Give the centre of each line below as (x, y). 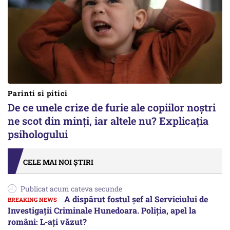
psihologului (38, 134)
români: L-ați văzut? (47, 222)
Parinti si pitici (38, 93)
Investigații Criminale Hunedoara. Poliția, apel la (102, 210)
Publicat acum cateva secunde (71, 189)
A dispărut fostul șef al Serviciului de (135, 199)
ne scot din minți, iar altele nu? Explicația (108, 121)
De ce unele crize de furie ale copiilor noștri (112, 108)
